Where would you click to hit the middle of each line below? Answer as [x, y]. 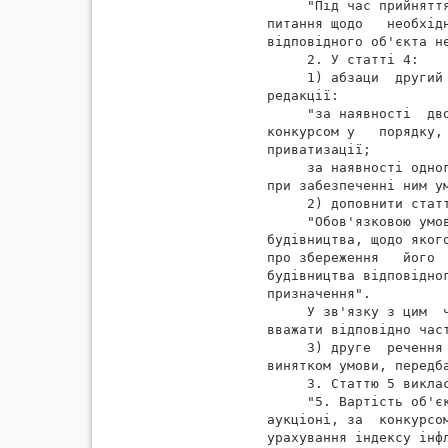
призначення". [318, 293]
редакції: [302, 95]
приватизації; [318, 149]
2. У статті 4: [342, 59]
